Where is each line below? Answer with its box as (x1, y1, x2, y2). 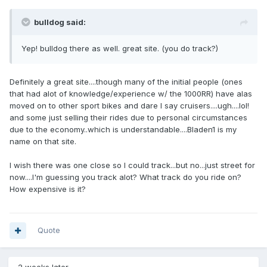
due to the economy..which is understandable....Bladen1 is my (10, 125, 237, 135)
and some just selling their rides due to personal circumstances (10, 113, 247, 123)
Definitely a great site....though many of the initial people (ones (10, 77, 243, 87)
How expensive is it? (10, 184, 86, 194)
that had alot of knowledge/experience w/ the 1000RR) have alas (10, 89, 252, 99)
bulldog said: (34, 17, 86, 27)
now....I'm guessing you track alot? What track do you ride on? (10, 172, 241, 182)
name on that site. (10, 136, 76, 147)
